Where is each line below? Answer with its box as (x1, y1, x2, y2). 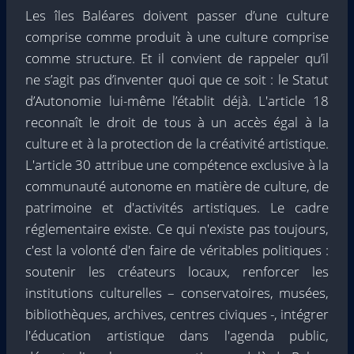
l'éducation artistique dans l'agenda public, (25, 326, 329, 345)
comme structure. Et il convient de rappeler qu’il (25, 49, 329, 67)
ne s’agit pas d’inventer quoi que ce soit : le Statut (25, 70, 329, 88)
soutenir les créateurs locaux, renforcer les (25, 262, 329, 281)
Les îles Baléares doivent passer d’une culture (25, 6, 329, 24)
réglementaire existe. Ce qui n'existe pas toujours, (25, 220, 329, 238)
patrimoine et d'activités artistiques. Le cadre (25, 198, 329, 217)
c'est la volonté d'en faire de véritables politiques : (25, 241, 329, 259)
